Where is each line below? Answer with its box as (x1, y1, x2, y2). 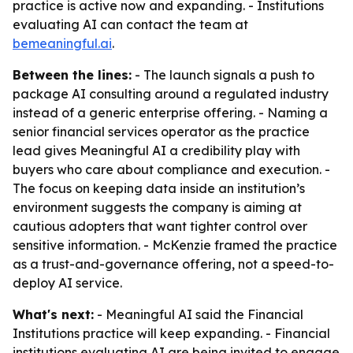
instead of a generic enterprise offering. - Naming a (13, 105, 328, 121)
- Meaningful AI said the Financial (94, 307, 303, 322)
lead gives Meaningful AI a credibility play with (13, 143, 300, 158)
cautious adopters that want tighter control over (13, 218, 307, 234)
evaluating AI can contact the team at (13, 17, 248, 32)
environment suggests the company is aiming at (13, 199, 302, 215)
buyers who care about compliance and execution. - (13, 162, 330, 177)
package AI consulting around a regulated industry (13, 86, 329, 102)
